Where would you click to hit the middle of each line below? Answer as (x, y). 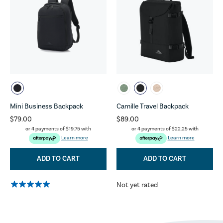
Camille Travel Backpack (153, 106)
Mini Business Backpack (47, 106)
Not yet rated (137, 185)
